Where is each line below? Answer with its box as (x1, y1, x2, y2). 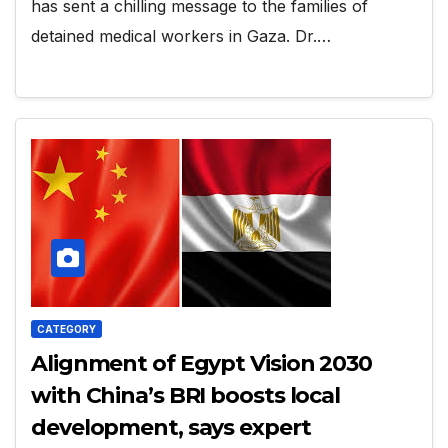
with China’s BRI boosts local (31, 381, 341, 409)
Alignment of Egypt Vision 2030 (31, 349, 372, 377)
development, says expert (31, 413, 311, 441)
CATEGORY (37, 322, 96, 335)
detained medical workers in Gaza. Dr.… (31, 26, 331, 47)
